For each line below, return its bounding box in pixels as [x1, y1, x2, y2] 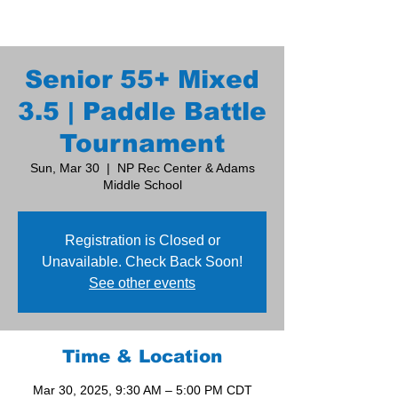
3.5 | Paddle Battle [18, 98, 267, 126]
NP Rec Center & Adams [116, 161, 255, 176]
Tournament [60, 130, 225, 158]
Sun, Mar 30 [29, 161, 99, 176]
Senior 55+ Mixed [25, 66, 259, 94]
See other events [89, 275, 195, 291]
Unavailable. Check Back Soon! [42, 254, 243, 270]
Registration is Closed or [64, 233, 220, 249]
